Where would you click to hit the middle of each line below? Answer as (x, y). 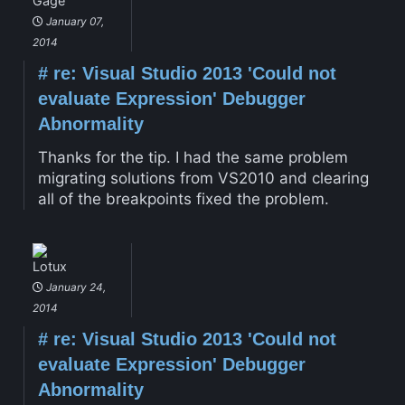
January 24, (74, 287)
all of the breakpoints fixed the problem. (183, 198)
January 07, (73, 21)
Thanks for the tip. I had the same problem (193, 157)
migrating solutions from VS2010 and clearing (203, 178)
